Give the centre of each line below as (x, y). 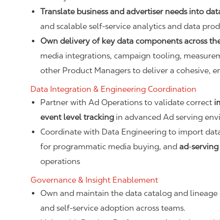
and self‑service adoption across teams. (113, 208)
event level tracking (77, 117)
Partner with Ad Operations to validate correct (127, 102)
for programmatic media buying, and (110, 147)
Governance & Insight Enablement (94, 180)
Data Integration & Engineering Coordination (113, 89)
